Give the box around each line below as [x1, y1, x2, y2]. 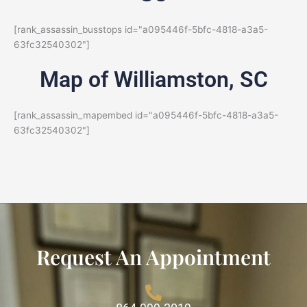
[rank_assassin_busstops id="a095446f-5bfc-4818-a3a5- [14, 24, 268, 35]
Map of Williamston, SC [39, 66, 268, 93]
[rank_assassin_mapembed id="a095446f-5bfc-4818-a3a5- [14, 110, 278, 121]
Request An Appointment [36, 243, 271, 271]
